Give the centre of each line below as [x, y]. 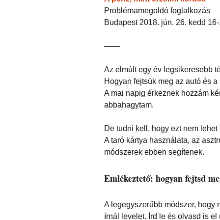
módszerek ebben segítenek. [154, 152]
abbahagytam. [129, 105]
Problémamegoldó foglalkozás [157, 11]
